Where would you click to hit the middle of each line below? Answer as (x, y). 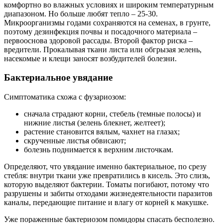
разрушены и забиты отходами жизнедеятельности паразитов (108, 193)
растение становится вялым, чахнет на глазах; (102, 131)
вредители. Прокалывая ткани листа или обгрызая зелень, (103, 49)
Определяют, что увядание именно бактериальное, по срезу (105, 166)
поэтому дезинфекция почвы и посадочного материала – (101, 31)
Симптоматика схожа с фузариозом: (65, 97)
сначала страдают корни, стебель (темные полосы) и (112, 113)
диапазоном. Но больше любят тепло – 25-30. (81, 13)
